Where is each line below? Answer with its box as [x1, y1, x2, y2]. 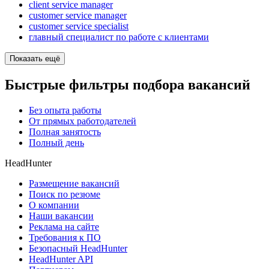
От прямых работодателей [29, 116, 136, 127]
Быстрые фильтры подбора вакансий [5, 77, 250, 93]
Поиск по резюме [29, 189, 100, 200]
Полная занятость [29, 127, 101, 138]
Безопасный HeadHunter [29, 243, 127, 254]
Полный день [29, 138, 84, 148]
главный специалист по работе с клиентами [29, 32, 209, 43]
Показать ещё [10, 54, 60, 64]
